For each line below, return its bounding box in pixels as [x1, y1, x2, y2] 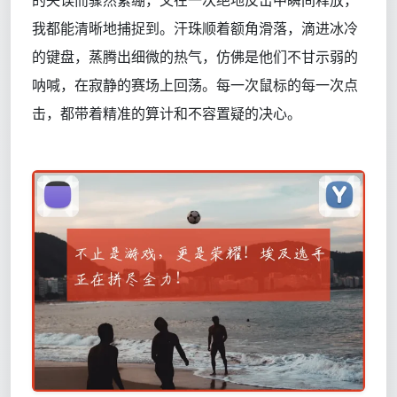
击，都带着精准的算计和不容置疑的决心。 [32, 104, 301, 123]
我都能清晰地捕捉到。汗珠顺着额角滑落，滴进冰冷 [32, 19, 358, 38]
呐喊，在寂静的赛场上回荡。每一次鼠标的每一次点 [32, 75, 358, 95]
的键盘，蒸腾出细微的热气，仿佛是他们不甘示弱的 [32, 47, 358, 66]
